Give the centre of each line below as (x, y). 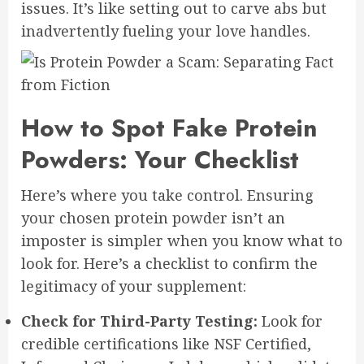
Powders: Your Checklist (160, 160)
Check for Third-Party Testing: (139, 321)
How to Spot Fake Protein (169, 128)
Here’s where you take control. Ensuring (167, 195)
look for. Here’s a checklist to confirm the (169, 263)
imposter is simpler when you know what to (182, 240)
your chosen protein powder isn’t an (153, 218)
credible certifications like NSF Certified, (166, 344)
